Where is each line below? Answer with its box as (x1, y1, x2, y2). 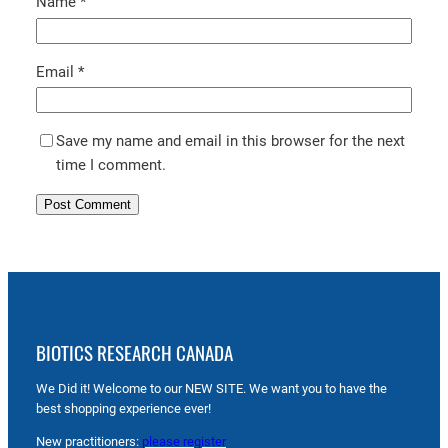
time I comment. (56, 155, 166, 174)
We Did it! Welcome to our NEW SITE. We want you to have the (36, 381, 387, 397)
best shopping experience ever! (36, 401, 211, 417)
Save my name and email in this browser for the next (56, 131, 405, 150)
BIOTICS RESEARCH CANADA (36, 340, 233, 366)
